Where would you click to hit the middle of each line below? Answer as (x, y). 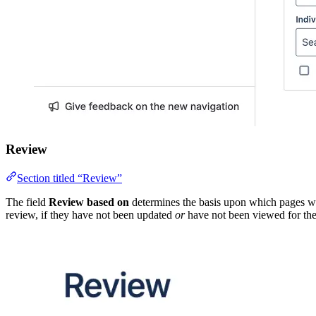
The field (27, 202)
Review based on (89, 202)
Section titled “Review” (69, 178)
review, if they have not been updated (90, 214)
